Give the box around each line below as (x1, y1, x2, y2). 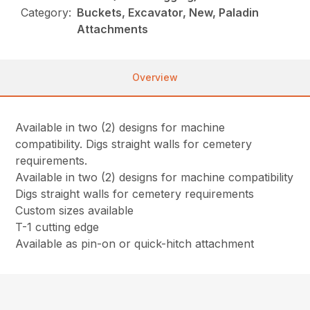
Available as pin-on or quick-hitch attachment (15, 237, 255, 251)
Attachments (77, 22, 149, 37)
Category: (21, 6, 72, 20)
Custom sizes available (15, 203, 134, 218)
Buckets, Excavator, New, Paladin (77, 6, 259, 20)
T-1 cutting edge (15, 220, 100, 235)
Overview (132, 71, 178, 84)
